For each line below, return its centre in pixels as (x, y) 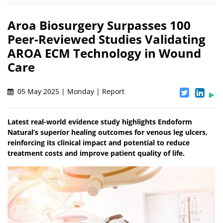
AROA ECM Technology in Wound (104, 53)
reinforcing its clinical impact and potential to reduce (99, 143)
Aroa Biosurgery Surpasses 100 (99, 25)
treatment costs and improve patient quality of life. (96, 153)
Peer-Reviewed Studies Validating (107, 39)
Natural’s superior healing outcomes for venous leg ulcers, (108, 132)
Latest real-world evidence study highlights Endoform (100, 122)
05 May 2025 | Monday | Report (70, 92)
